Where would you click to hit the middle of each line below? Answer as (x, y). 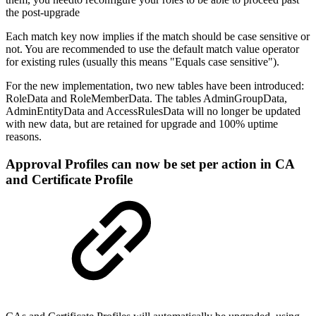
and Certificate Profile (69, 179)
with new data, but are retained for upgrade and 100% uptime (142, 124)
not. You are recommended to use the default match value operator (152, 49)
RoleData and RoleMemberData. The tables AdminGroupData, (146, 99)
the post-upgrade (43, 13)
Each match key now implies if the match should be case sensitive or (158, 37)
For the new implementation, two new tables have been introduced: (155, 86)
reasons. (25, 137)
